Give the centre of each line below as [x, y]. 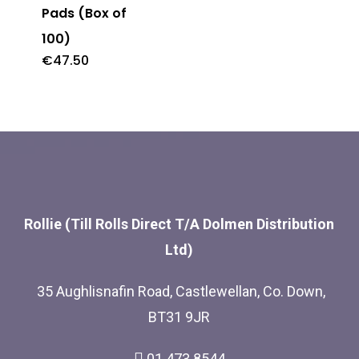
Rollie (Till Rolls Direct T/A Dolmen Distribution [179, 224]
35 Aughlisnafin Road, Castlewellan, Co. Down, [179, 292]
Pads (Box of [84, 14]
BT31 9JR [179, 317]
